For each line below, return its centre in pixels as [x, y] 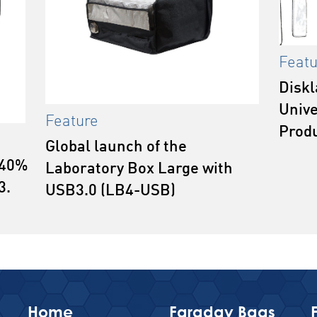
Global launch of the [116, 148]
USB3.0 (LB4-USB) [110, 191]
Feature [72, 122]
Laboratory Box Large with [139, 169]
